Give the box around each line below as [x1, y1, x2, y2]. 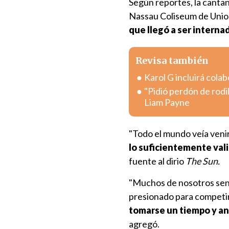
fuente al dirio [129, 155, 186, 167]
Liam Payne [144, 97, 190, 108]
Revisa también [135, 55, 209, 66]
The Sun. [186, 155, 221, 167]
